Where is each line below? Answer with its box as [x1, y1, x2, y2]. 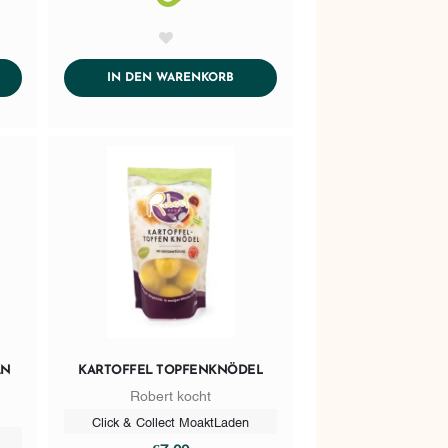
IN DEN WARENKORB [107, 72, 235, 85]
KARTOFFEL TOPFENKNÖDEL [78, 363, 264, 377]
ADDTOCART [233, 71, 308, 84]
